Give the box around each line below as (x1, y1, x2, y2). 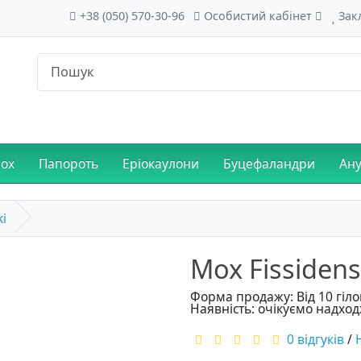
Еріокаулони (122, 155, 199, 173)
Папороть (39, 155, 98, 173)
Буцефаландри (223, 155, 315, 173)
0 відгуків (287, 330, 344, 348)
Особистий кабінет (204, 8, 312, 23)
